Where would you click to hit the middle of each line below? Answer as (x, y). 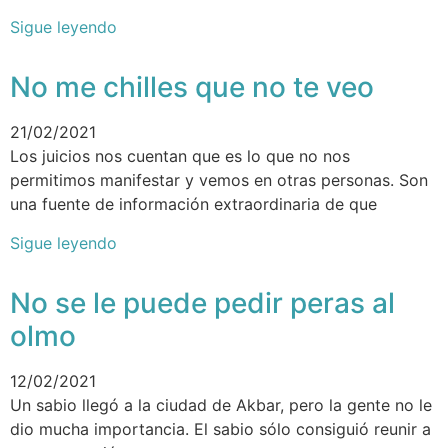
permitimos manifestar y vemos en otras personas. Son (219, 180)
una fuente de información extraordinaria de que (193, 204)
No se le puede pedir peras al (202, 302)
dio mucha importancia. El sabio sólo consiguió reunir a (220, 428)
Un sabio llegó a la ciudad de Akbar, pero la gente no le (221, 404)
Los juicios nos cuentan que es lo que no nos (180, 156)
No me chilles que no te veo (192, 87)
